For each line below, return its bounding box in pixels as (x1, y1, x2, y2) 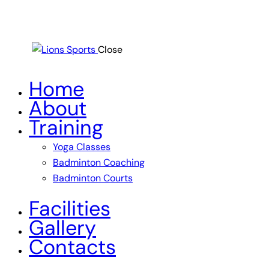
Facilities (29, 195, 110, 223)
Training (29, 114, 103, 142)
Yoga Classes (53, 141, 110, 154)
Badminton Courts (53, 172, 133, 185)
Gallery (29, 214, 96, 242)
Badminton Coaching (53, 156, 145, 169)
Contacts (29, 234, 116, 261)
